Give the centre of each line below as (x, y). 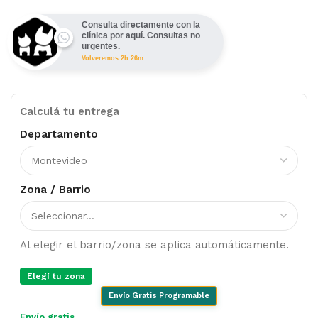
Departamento (59, 135)
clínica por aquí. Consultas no (141, 36)
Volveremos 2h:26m (113, 59)
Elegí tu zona (56, 276)
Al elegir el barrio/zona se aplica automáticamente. (154, 245)
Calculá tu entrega (70, 112)
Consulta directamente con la (141, 25)
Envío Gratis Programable (159, 296)
